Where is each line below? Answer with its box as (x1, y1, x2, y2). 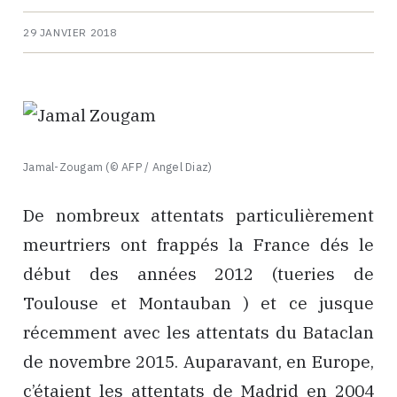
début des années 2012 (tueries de (23, 263, 374, 284)
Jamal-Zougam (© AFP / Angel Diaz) (23, 160, 213, 174)
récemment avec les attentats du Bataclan (23, 322, 374, 343)
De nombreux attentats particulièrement (23, 205, 374, 226)
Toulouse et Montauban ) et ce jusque (23, 292, 374, 314)
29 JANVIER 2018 (23, 26, 117, 39)
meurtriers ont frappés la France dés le (23, 234, 374, 255)
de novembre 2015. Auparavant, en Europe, (23, 351, 374, 372)
